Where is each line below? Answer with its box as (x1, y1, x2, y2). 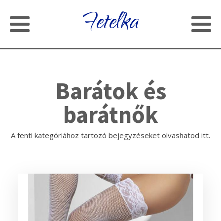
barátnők (63, 100, 158, 129)
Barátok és (55, 76, 166, 106)
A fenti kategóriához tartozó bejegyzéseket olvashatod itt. (11, 130, 210, 140)
